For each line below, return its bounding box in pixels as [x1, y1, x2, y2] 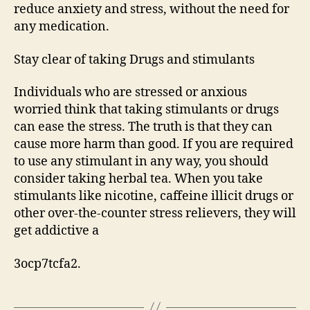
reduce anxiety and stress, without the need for [14, 1, 289, 18]
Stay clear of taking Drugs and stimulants [14, 51, 255, 68]
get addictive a [14, 223, 99, 239]
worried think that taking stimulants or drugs [14, 102, 279, 118]
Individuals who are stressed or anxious [14, 84, 247, 101]
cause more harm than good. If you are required [14, 136, 293, 153]
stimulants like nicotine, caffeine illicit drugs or [14, 188, 293, 205]
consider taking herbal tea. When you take [14, 171, 263, 188]
